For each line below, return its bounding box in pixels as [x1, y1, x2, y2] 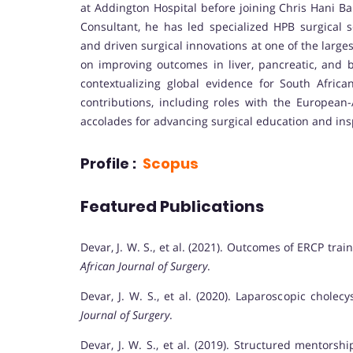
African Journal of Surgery [80, 258, 207, 273]
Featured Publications [80, 195, 264, 218]
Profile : [80, 154, 143, 174]
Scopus [143, 154, 202, 174]
